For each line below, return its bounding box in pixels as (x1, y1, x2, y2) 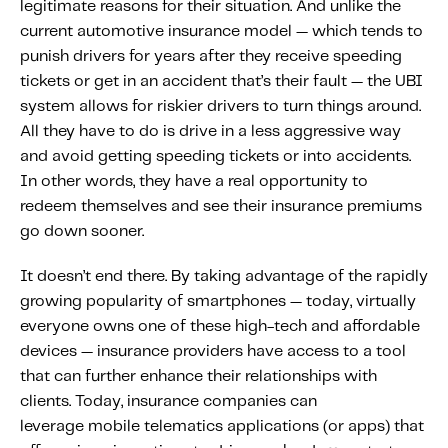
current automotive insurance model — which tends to (20, 24, 423, 40)
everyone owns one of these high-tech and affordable (20, 319, 420, 335)
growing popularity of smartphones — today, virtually (20, 294, 416, 310)
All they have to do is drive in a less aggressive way (20, 124, 401, 140)
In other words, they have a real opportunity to (20, 174, 368, 190)
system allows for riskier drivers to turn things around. (20, 99, 421, 115)
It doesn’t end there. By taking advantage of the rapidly (20, 269, 428, 285)
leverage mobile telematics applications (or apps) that (20, 419, 424, 435)
